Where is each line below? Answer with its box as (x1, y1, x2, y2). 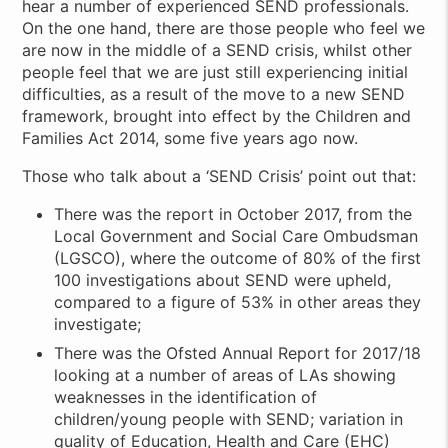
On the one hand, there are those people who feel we (22, 18, 426, 39)
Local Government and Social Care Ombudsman (54, 226, 419, 247)
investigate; (54, 314, 142, 335)
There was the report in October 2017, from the (54, 204, 413, 225)
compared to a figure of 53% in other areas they (54, 292, 422, 313)
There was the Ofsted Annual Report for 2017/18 (54, 342, 422, 363)
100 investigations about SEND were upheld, (54, 270, 392, 291)
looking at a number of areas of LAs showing (54, 364, 397, 385)
